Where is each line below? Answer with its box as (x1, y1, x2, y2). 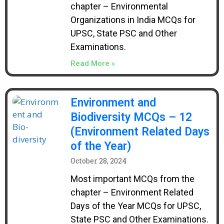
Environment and (70, 96, 156, 109)
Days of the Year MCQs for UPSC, (70, 200, 201, 211)
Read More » (70, 59, 115, 68)
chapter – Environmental (70, 1, 168, 11)
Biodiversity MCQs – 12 (70, 110, 192, 124)
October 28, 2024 (70, 156, 126, 165)
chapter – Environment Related (70, 187, 193, 197)
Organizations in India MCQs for (70, 14, 195, 25)
